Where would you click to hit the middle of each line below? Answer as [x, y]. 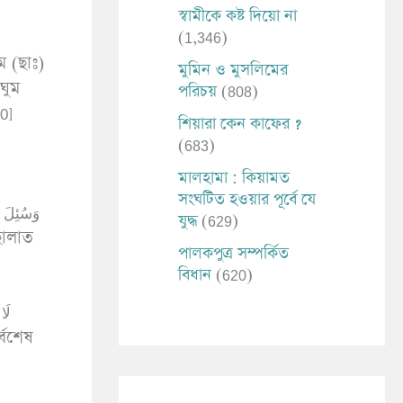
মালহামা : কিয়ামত [234, 178]
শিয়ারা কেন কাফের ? [240, 124]
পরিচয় [197, 91]
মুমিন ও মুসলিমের [233, 70]
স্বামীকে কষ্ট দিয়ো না [237, 16]
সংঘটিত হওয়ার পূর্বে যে [247, 199]
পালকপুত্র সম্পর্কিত [233, 253]
